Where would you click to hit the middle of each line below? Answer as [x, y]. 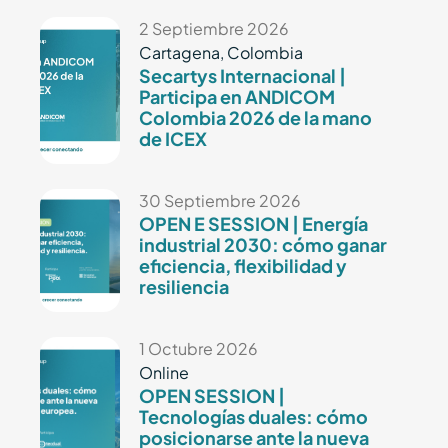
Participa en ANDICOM [237, 96]
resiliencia [184, 286]
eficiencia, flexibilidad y [243, 265]
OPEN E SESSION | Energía [254, 223]
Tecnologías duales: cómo [254, 416]
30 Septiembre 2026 [220, 200]
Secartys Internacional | [243, 75]
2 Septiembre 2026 [214, 28]
